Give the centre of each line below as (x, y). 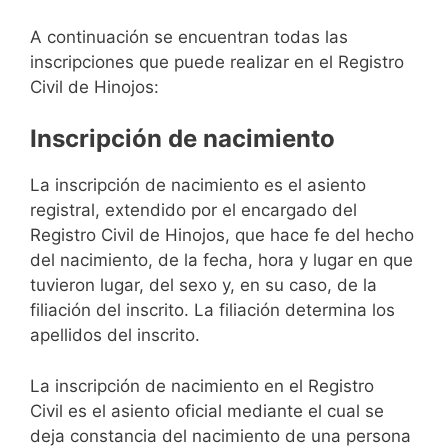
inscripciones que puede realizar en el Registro (217, 61)
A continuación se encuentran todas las (189, 36)
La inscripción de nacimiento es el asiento (198, 185)
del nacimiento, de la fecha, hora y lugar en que (221, 260)
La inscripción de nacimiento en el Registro (202, 385)
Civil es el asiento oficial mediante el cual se (207, 410)
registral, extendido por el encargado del (193, 210)
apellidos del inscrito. (115, 335)
